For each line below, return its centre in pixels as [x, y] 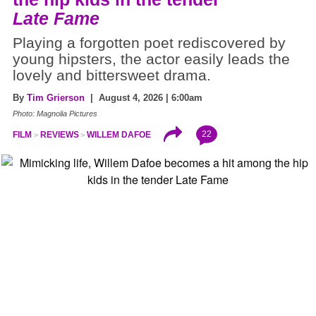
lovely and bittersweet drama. [112, 75]
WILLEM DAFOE [119, 134]
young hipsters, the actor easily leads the [151, 59]
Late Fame [56, 18]
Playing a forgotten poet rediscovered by [149, 43]
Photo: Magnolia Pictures [55, 113]
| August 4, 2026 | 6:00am [144, 97]
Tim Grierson [56, 97]
